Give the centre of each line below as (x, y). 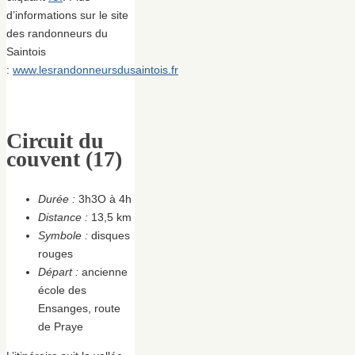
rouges (55, 253)
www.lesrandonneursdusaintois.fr (95, 70)
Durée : (57, 198)
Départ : (58, 271)
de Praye (61, 326)
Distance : (63, 217)
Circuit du (55, 140)
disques (109, 235)
